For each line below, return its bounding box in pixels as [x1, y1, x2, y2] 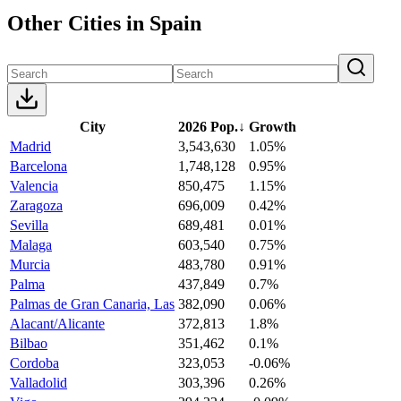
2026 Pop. [178, 118, 238, 134]
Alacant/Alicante [10, 315, 105, 331]
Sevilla [10, 217, 48, 233]
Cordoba [10, 354, 59, 371]
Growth [249, 118, 296, 134]
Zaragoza [10, 197, 63, 213]
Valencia [10, 177, 58, 193]
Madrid [10, 138, 51, 154]
